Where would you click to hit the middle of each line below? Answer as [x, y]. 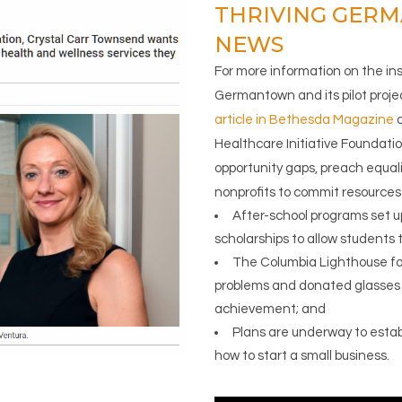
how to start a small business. [302, 355]
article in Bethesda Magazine [304, 119]
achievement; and [270, 309]
